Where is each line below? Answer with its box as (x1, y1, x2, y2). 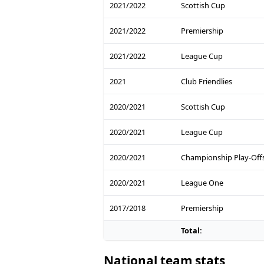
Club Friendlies (180, 75, 232, 87)
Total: (180, 225, 202, 236)
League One (180, 177, 223, 188)
